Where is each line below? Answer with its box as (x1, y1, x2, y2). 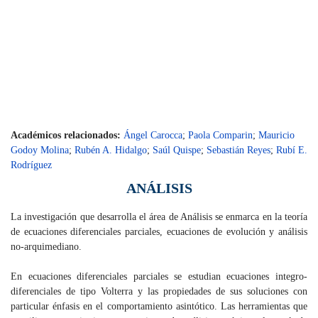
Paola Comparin (188, 130, 253, 141)
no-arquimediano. (11, 241, 84, 253)
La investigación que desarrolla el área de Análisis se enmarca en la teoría (11, 212, 307, 223)
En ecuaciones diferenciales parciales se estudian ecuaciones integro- (11, 271, 307, 283)
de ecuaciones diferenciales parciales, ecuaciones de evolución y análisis (11, 226, 307, 238)
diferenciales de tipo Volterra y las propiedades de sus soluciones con (11, 286, 307, 297)
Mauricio (258, 130, 295, 141)
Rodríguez (11, 160, 52, 171)
